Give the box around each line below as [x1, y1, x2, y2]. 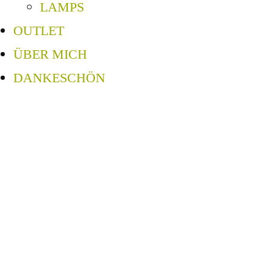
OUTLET [13, 22, 64, 40]
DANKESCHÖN [13, 70, 105, 87]
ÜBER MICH [13, 46, 87, 64]
